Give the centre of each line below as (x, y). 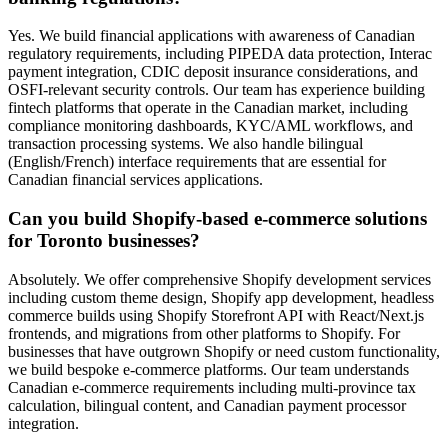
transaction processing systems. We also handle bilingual (185, 144)
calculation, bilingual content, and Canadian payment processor (207, 405)
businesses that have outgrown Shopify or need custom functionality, (224, 351)
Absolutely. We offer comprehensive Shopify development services (219, 279)
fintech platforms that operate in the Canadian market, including (208, 108)
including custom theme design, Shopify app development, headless (221, 297)
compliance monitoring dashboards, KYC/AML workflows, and (210, 126)
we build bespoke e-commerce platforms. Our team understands (208, 369)
